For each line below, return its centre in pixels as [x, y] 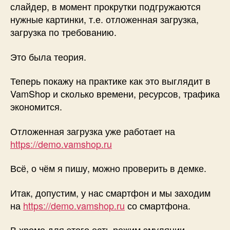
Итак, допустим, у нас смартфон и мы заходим [110, 192]
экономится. [36, 106]
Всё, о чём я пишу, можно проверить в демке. [108, 168]
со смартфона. [158, 205]
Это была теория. [48, 56]
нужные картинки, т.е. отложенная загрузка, [104, 19]
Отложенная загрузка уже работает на [93, 131]
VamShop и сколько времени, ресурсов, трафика [115, 93]
